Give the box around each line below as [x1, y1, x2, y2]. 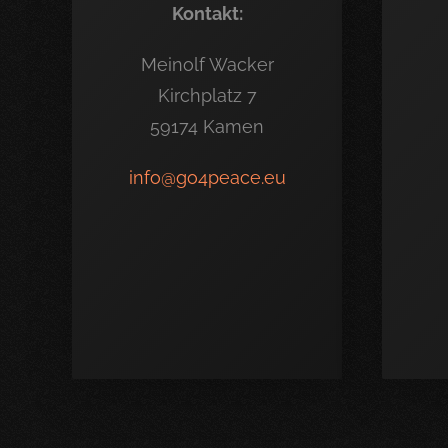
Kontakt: [171, 3, 243, 24]
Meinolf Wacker [140, 54, 274, 75]
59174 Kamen [150, 116, 264, 137]
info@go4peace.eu [128, 167, 286, 188]
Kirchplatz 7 [157, 85, 257, 106]
